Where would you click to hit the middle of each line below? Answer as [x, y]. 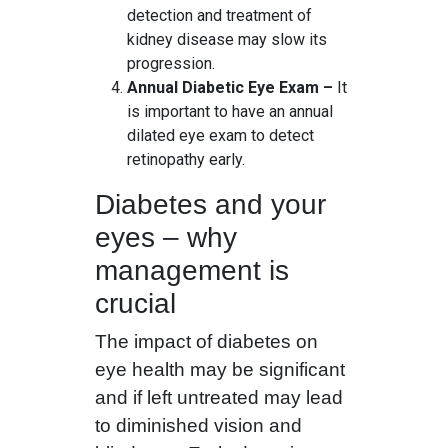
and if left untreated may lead [218, 398]
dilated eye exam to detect [220, 136]
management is [191, 271]
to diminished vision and [198, 426]
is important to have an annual [229, 112]
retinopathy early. [185, 160]
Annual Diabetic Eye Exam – [229, 88]
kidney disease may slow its [226, 40]
